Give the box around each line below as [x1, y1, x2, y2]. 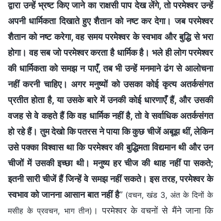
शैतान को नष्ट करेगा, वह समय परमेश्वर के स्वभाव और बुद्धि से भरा [8, 31, 213, 42]
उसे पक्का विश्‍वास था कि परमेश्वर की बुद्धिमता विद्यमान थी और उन [8, 142, 213, 152]
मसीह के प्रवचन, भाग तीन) [8, 205, 92, 216]
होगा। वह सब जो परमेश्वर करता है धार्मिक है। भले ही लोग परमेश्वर [8, 47, 213, 58]
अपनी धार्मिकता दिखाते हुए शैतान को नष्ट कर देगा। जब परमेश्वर [8, 15, 213, 26]
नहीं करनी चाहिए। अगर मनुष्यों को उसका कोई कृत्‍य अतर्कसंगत [8, 78, 213, 89]
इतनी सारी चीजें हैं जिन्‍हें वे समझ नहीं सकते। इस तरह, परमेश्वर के [8, 173, 213, 184]
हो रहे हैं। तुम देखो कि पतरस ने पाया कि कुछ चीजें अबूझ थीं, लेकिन [8, 126, 213, 137]
